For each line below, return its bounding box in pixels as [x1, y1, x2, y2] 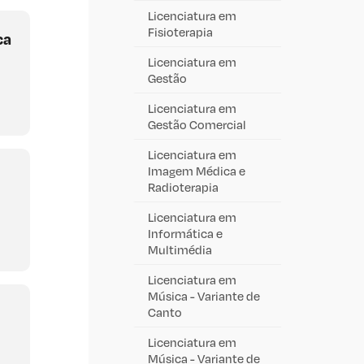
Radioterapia [148, 179, 219, 194]
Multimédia [148, 241, 212, 257]
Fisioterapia [148, 24, 213, 39]
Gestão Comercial [148, 116, 246, 132]
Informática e [148, 225, 223, 240]
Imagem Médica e [148, 162, 245, 178]
